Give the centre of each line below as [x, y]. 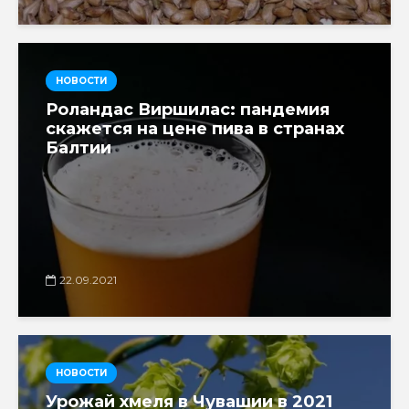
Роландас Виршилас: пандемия [188, 109]
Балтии [79, 147]
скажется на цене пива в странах [195, 128]
